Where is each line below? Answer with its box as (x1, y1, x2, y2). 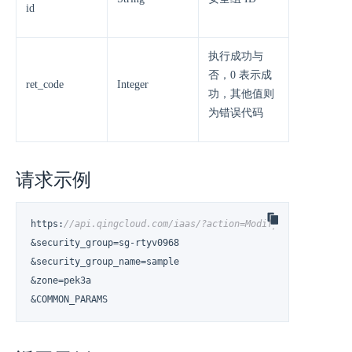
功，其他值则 (208, 88, 274, 100)
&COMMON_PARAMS (31, 294, 108, 306)
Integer (117, 79, 148, 90)
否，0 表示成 (208, 69, 272, 81)
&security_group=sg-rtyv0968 (31, 237, 180, 249)
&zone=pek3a (31, 275, 92, 287)
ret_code (26, 79, 64, 90)
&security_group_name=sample (31, 256, 180, 268)
